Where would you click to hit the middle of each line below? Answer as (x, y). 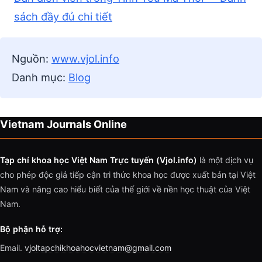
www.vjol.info (85, 59)
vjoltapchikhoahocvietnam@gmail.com (98, 248)
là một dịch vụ (225, 160)
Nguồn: (32, 59)
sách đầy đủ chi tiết (63, 17)
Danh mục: (40, 77)
